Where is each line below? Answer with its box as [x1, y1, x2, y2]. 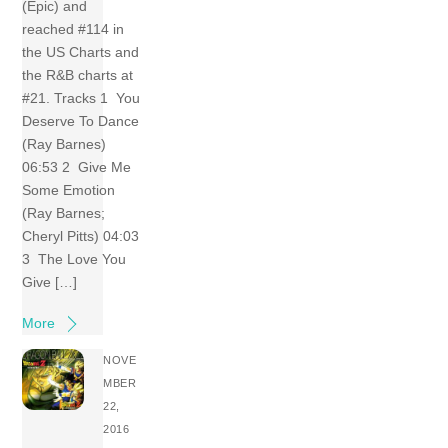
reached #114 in [22, 20, 125, 37]
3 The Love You [22, 250, 127, 267]
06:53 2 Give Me [22, 158, 132, 175]
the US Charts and [22, 43, 140, 60]
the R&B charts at [22, 66, 134, 83]
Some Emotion [22, 181, 116, 198]
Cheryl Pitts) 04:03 [22, 227, 140, 244]
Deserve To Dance [22, 112, 140, 129]
